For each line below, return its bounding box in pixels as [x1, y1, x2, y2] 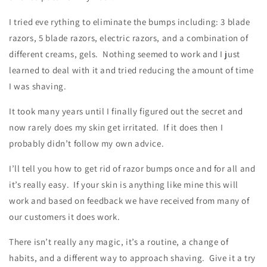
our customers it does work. [9, 210, 120, 222]
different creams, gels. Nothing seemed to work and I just [9, 48, 240, 60]
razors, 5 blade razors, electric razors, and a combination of [9, 32, 249, 44]
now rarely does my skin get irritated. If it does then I [9, 121, 223, 133]
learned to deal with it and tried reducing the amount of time [9, 64, 254, 76]
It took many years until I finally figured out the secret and [9, 105, 243, 117]
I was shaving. [9, 80, 71, 92]
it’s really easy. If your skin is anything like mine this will [9, 178, 238, 190]
